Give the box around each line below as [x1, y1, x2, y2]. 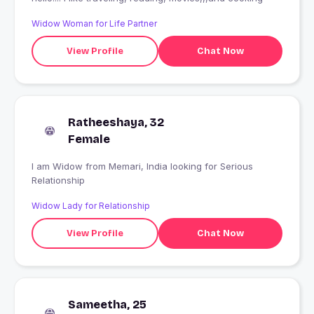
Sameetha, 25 [68, 298, 146, 312]
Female [68, 132, 110, 146]
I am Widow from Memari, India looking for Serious [32, 161, 86, 172]
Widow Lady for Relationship [32, 200, 150, 212]
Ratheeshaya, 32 [68, 116, 164, 130]
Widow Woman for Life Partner [32, 18, 157, 29]
